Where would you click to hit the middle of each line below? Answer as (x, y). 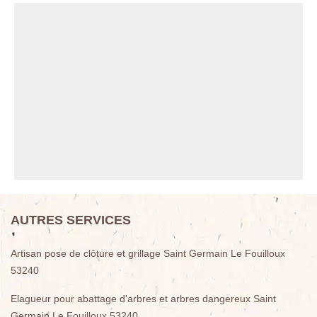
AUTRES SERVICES (71, 220)
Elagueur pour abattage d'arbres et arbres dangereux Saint (143, 299)
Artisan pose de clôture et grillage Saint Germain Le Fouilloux (148, 253)
